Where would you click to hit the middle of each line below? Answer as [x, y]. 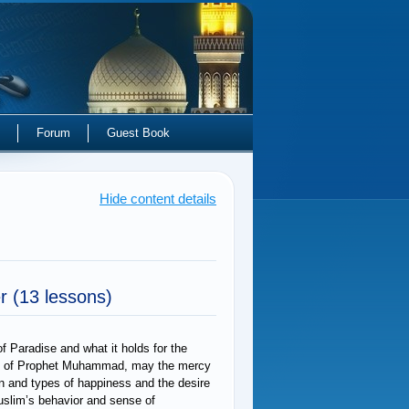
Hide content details [158, 199]
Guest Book [138, 133]
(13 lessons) [63, 297]
